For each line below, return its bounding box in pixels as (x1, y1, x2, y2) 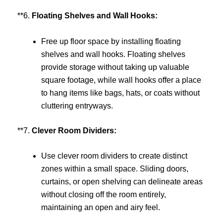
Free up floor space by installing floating (41, 37, 181, 46)
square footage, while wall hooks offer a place (41, 75, 201, 84)
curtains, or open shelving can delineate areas (41, 177, 203, 186)
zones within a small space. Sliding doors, (41, 165, 188, 173)
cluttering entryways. (41, 101, 113, 110)
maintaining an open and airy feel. (41, 203, 160, 212)
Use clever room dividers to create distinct (41, 152, 187, 161)
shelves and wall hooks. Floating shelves (41, 50, 185, 58)
